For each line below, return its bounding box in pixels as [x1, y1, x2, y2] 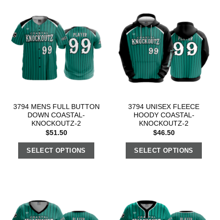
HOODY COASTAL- [133, 111, 194, 119]
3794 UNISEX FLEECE [128, 103, 199, 111]
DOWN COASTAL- [27, 111, 85, 119]
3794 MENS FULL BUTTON [13, 103, 100, 111]
